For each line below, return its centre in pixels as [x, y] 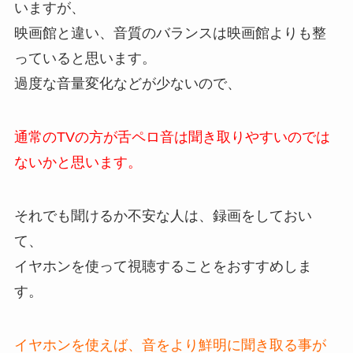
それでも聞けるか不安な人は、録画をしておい [163, 216]
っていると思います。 [85, 59]
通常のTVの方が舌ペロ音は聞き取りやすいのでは [172, 137]
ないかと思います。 [78, 163]
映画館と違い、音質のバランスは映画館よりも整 [170, 33]
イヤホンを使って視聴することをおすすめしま [163, 267]
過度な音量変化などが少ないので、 [127, 84]
